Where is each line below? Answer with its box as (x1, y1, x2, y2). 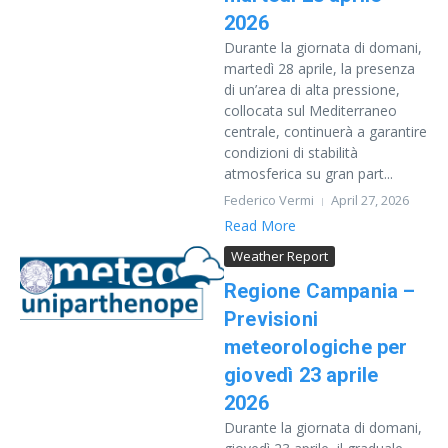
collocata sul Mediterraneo (224, 101, 397, 120)
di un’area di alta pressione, (224, 80, 400, 99)
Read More (224, 216, 296, 235)
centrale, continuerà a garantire (224, 122, 427, 141)
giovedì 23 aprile (224, 363, 379, 387)
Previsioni (224, 307, 318, 331)
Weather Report (231, 247, 328, 265)
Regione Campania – (224, 279, 416, 303)
